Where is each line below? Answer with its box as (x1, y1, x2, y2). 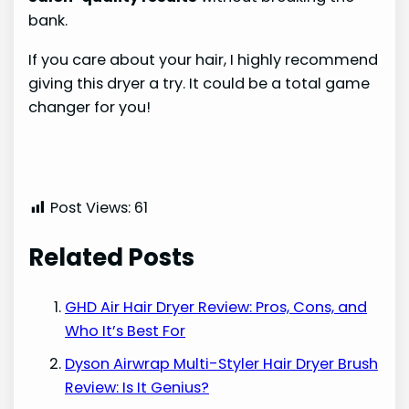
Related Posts (28, 241, 195, 275)
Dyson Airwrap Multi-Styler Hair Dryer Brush (65, 352, 379, 374)
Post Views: (50, 197, 131, 219)
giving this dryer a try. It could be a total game (28, 72, 371, 94)
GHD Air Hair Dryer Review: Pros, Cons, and (65, 296, 368, 318)
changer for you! (28, 96, 152, 118)
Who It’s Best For (65, 320, 186, 341)
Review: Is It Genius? (65, 376, 210, 398)
